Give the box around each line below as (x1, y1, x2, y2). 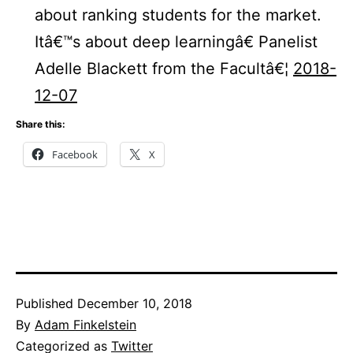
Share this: (16, 118, 65, 130)
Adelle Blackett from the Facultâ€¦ (35, 59, 293, 78)
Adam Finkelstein (35, 317, 136, 333)
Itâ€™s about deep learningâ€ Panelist (35, 32, 318, 51)
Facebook (52, 147, 98, 162)
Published (16, 295, 77, 311)
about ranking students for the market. (35, 6, 321, 24)
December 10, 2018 (77, 295, 192, 311)
